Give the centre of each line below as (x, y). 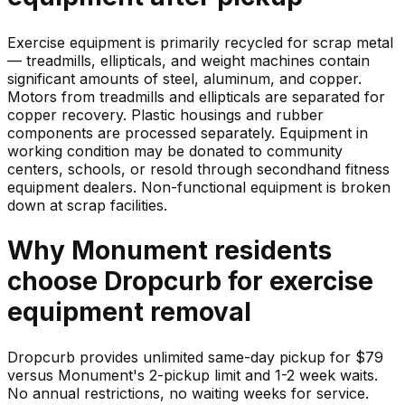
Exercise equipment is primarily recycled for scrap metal (200, 42)
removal (198, 311)
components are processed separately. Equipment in (188, 132)
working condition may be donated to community (175, 151)
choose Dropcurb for (138, 281)
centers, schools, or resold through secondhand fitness (198, 169)
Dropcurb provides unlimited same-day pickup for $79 (195, 357)
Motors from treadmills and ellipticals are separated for (196, 96)
